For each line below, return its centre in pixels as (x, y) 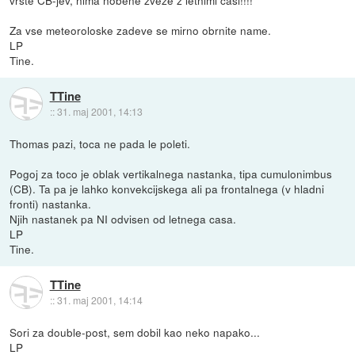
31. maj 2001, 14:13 (99, 111)
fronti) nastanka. (51, 203)
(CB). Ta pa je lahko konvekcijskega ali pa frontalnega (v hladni (167, 188)
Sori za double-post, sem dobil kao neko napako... (135, 332)
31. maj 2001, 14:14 (99, 300)
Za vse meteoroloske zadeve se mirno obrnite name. (141, 30)
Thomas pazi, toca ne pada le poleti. (100, 143)
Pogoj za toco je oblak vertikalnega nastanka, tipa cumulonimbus (171, 173)
